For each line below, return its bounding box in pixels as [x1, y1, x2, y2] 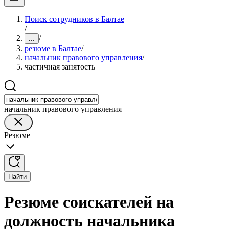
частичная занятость [25, 62, 95, 71]
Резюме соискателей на [4, 193, 174, 212]
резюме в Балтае [25, 44, 81, 53]
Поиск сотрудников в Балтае [25, 15, 124, 24]
